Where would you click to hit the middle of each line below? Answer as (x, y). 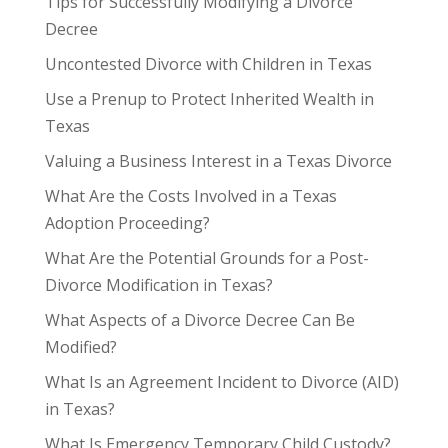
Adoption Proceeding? (127, 222)
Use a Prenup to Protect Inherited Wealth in (209, 98)
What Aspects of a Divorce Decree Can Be (199, 319)
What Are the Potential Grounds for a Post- (206, 257)
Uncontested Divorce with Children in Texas (208, 63)
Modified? (80, 346)
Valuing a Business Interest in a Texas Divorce (218, 160)
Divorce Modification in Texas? (158, 284)
